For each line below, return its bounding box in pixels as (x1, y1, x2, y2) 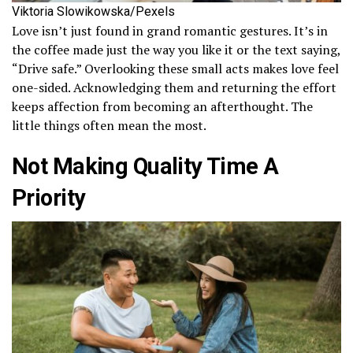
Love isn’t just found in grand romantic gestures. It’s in (12, 22, 328, 40)
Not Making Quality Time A (12, 153, 279, 180)
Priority (12, 184, 86, 212)
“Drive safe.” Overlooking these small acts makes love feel (12, 60, 339, 78)
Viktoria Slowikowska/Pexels (12, 4, 175, 20)
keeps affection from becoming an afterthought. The (12, 98, 313, 116)
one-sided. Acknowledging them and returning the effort (12, 79, 336, 97)
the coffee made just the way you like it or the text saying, (12, 41, 340, 59)
